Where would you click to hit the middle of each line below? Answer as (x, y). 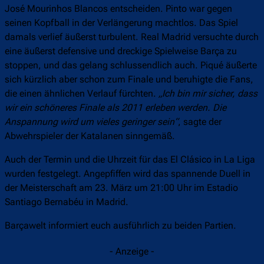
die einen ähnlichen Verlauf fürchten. (82, 94)
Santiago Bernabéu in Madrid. (67, 202)
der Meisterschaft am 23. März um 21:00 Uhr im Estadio (121, 188)
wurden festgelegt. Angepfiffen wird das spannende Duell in (128, 174)
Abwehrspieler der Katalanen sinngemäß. (90, 136)
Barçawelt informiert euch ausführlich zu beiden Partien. (121, 226)
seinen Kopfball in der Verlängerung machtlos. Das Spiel (121, 23)
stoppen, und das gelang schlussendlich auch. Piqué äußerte (131, 65)
